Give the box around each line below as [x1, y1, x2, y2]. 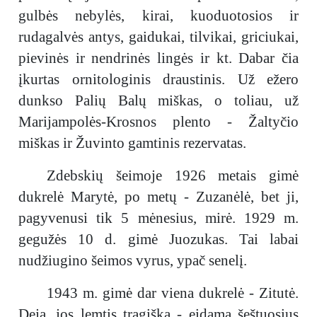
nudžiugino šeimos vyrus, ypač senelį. [18, 252, 247, 269]
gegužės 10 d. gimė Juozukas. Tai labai [18, 231, 299, 248]
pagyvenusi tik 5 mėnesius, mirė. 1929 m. [18, 209, 299, 226]
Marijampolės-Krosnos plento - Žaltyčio [18, 113, 299, 130]
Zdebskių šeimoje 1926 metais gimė [47, 167, 299, 184]
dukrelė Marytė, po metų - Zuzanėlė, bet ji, [18, 188, 299, 205]
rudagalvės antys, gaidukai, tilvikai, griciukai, [18, 28, 299, 45]
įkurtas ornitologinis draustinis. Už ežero [18, 71, 299, 88]
